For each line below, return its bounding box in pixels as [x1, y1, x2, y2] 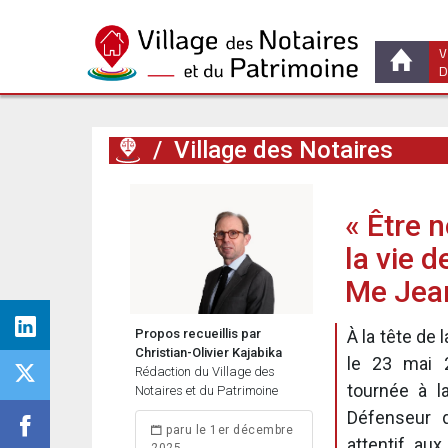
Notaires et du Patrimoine [135, 383, 278, 398]
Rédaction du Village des [135, 364, 275, 379]
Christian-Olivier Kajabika [135, 345, 282, 360]
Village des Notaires [174, 136, 393, 164]
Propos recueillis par [135, 326, 261, 341]
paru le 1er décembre [162, 423, 293, 437]
